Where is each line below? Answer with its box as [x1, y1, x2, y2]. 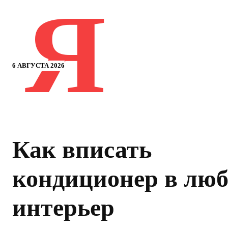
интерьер [12, 194, 115, 221]
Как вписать [12, 136, 152, 163]
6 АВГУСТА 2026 [12, 62, 65, 69]
